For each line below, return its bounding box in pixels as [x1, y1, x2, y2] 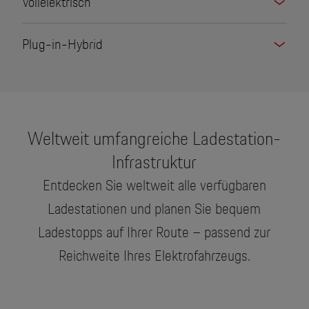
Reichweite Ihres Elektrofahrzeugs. [58, 244, 250, 268]
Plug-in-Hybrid [21, 33, 103, 56]
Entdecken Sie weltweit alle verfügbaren [42, 174, 266, 197]
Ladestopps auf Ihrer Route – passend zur [38, 221, 271, 244]
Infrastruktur [112, 148, 197, 177]
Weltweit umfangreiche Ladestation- [28, 124, 281, 153]
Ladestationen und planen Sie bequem [48, 197, 261, 221]
